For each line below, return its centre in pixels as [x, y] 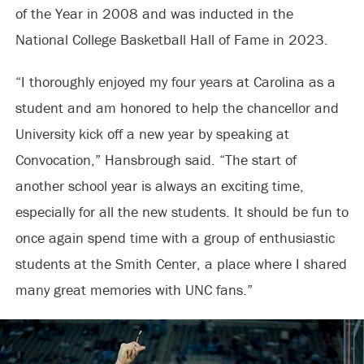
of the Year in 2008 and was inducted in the [154, 13]
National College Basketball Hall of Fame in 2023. [171, 39]
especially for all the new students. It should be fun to [182, 212]
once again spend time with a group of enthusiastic [175, 238]
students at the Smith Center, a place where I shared [181, 264]
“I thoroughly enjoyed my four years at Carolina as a [175, 82]
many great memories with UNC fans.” [134, 290]
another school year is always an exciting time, [159, 186]
